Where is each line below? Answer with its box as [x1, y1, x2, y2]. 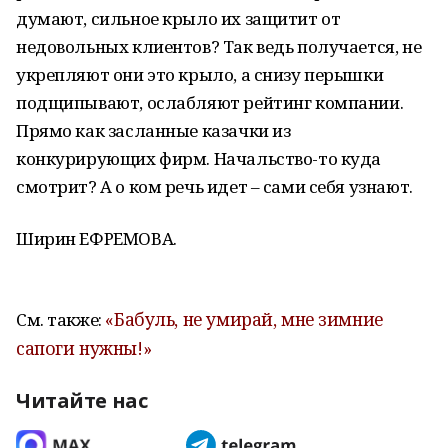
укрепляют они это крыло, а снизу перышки [16, 63, 384, 86]
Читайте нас [16, 387, 148, 414]
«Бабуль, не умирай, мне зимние [105, 307, 383, 331]
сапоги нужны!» [16, 336, 152, 360]
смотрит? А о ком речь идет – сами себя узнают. [16, 175, 413, 198]
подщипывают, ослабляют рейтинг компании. [16, 91, 404, 114]
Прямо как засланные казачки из [16, 119, 291, 142]
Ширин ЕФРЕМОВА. [16, 227, 177, 250]
